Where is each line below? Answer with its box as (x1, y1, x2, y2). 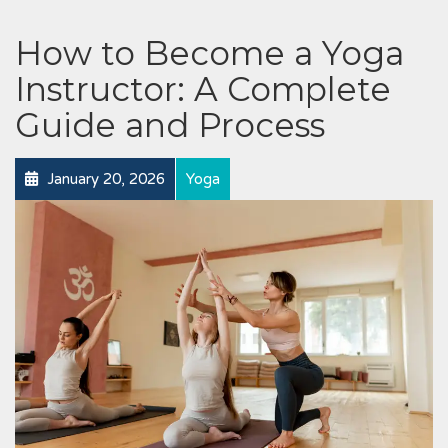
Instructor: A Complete (15, 69, 391, 109)
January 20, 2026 (43, 170, 165, 188)
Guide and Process (15, 105, 325, 145)
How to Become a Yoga (15, 33, 404, 73)
